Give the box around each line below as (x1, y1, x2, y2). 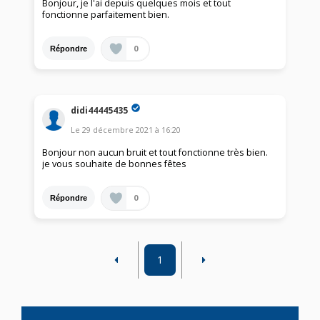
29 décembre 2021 (82, 124, 154, 136)
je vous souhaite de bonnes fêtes (42, 158, 187, 171)
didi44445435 (71, 104, 129, 116)
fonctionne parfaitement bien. (42, 9, 170, 21)
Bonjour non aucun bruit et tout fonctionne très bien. (42, 146, 269, 159)
